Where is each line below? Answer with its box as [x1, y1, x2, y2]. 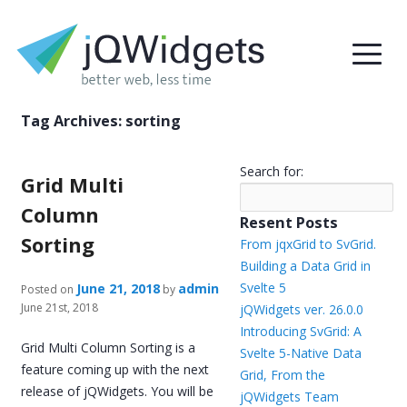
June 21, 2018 [76, 280, 161, 297]
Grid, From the [239, 366, 325, 383]
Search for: [239, 163, 303, 180]
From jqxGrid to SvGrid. [239, 235, 376, 253]
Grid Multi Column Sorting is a [21, 338, 196, 356]
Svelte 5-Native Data [239, 344, 362, 362]
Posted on [21, 282, 74, 297]
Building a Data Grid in [239, 257, 371, 274]
